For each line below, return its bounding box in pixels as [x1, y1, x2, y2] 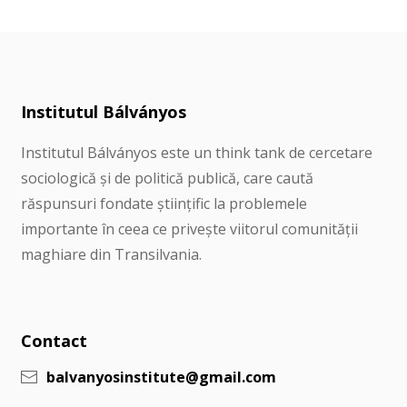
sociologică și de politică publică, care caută [20, 168, 313, 189]
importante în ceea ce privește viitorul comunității [20, 219, 358, 240]
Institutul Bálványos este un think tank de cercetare [20, 143, 372, 164]
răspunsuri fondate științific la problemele [20, 194, 307, 214]
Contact [20, 330, 87, 352]
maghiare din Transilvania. [20, 244, 202, 265]
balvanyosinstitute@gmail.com [45, 366, 276, 387]
